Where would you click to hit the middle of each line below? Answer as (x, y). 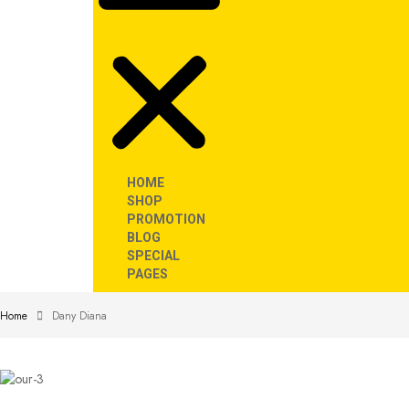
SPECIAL (153, 255)
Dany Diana (79, 315)
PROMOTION (166, 219)
